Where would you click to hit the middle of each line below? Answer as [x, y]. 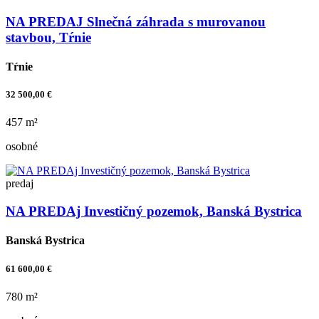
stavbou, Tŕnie [48, 37]
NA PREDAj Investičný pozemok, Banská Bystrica [154, 211]
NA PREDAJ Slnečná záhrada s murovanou [136, 21]
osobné [22, 147]
